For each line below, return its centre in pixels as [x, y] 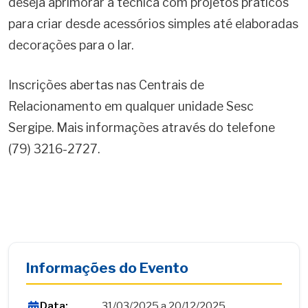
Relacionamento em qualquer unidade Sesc [131, 106]
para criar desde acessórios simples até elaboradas [153, 24]
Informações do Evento [107, 267]
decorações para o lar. [71, 45]
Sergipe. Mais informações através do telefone [142, 127]
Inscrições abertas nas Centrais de [106, 85]
